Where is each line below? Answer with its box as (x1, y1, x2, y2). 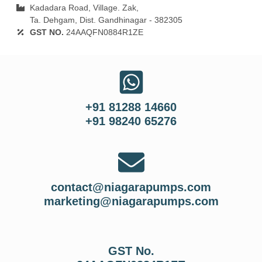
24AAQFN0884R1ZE (65, 27, 143, 37)
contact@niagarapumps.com (51, 180, 211, 194)
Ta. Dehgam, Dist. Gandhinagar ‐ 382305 (29, 15, 182, 25)
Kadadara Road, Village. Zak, (29, 2, 139, 12)
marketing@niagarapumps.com (43, 194, 219, 208)
